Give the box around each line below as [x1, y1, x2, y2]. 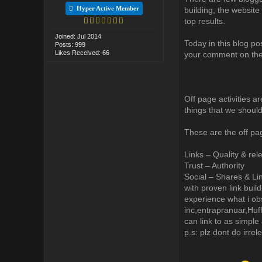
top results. [184, 16, 225, 26]
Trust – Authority [184, 160, 244, 170]
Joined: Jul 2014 [55, 32, 102, 40]
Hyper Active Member [73, 4, 139, 12]
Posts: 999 [55, 40, 86, 48]
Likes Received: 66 [55, 49, 110, 56]
